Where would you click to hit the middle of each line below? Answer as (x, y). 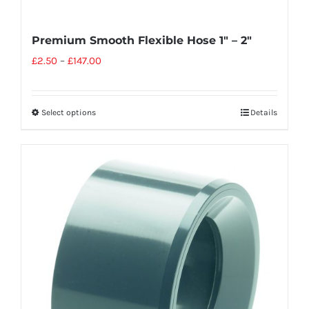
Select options (69, 113)
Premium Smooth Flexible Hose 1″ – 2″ (142, 41)
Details (264, 113)
